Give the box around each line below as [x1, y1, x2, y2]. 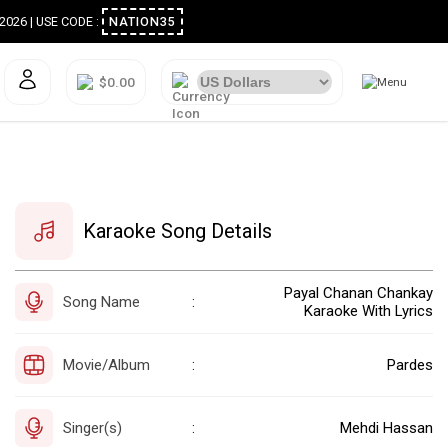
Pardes [387, 355, 433, 374]
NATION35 [140, 14, 210, 30]
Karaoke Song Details [83, 218, 272, 243]
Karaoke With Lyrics [304, 301, 433, 320]
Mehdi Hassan [340, 418, 433, 437]
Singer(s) [63, 418, 122, 437]
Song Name [63, 292, 140, 311]
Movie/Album [63, 355, 150, 374]
